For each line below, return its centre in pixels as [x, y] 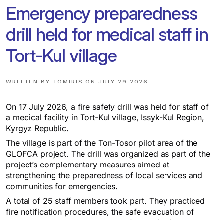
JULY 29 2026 [123, 82]
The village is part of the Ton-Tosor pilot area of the [102, 143]
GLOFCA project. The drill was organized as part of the [108, 154]
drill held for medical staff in [107, 35]
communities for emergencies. [62, 186]
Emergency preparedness [102, 14]
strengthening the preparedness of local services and [104, 176]
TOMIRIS [68, 82]
